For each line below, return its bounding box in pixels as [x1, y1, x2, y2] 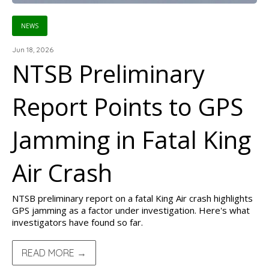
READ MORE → [22, 247, 86, 259]
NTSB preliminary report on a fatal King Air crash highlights [12, 192, 253, 204]
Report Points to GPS [12, 90, 243, 123]
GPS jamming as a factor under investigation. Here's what [12, 204, 250, 216]
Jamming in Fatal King [12, 123, 251, 156]
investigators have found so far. [12, 216, 143, 228]
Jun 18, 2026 [12, 45, 53, 54]
